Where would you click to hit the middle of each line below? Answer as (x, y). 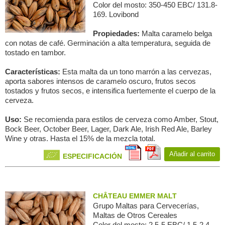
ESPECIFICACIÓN (92, 156)
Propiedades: (117, 33)
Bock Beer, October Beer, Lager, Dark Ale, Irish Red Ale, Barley (108, 129)
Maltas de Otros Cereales (135, 215)
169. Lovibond (116, 14)
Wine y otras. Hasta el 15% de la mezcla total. (80, 138)
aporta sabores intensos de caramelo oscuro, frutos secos (100, 81)
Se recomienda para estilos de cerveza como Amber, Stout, (121, 119)
